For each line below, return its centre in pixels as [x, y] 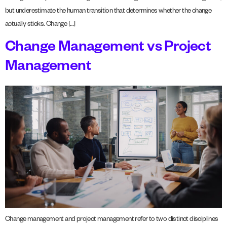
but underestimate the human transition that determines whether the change [108, 12]
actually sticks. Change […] [40, 25]
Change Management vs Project [108, 49]
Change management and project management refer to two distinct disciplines [112, 220]
